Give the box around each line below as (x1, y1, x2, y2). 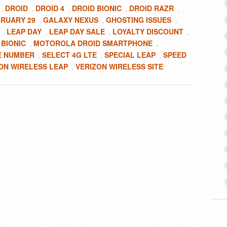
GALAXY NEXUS (43, 15, 98, 25)
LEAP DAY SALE (49, 26, 105, 36)
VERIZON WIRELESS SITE (75, 61, 163, 71)
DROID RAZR (129, 3, 174, 13)
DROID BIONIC (72, 3, 122, 13)
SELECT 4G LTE (42, 50, 97, 60)
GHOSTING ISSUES (106, 15, 171, 25)
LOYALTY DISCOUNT (112, 26, 183, 36)
